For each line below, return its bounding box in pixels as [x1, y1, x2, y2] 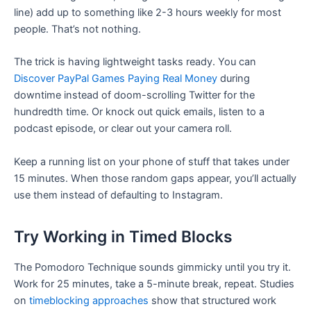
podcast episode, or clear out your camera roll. [14, 122, 232, 135]
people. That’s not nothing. [14, 23, 141, 36]
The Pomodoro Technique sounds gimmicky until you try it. [14, 260, 291, 274]
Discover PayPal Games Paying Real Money [14, 72, 217, 85]
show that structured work [149, 294, 276, 307]
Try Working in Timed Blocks [14, 226, 233, 246]
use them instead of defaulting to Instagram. [14, 188, 223, 201]
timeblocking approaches [29, 294, 149, 307]
